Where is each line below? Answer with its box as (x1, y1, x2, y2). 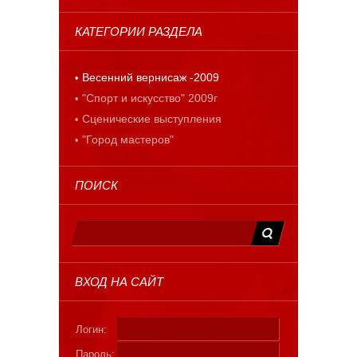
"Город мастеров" (82, 133, 174, 147)
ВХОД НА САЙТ (75, 275, 163, 289)
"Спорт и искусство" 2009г (82, 92, 218, 105)
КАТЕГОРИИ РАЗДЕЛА (75, 25, 202, 39)
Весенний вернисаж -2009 (82, 71, 219, 84)
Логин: (76, 324, 107, 336)
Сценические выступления (82, 112, 222, 126)
